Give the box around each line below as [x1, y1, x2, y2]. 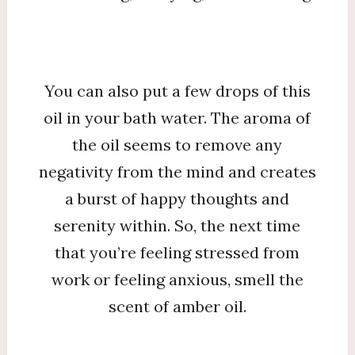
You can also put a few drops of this [44, 81, 311, 101]
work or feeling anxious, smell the [51, 269, 303, 289]
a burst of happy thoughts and [65, 189, 290, 208]
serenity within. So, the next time [54, 216, 301, 235]
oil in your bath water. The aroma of [44, 108, 311, 128]
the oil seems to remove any [72, 135, 283, 155]
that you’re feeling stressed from [55, 242, 300, 262]
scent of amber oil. [108, 296, 246, 316]
